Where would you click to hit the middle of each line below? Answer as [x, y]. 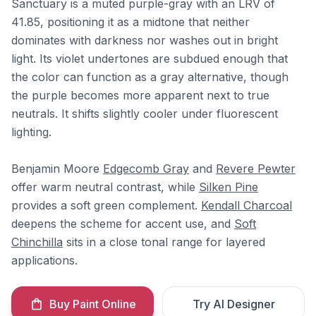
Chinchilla [37, 242]
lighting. [31, 132]
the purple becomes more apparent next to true [140, 95]
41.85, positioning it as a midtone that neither [130, 22]
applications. [44, 260]
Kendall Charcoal [247, 205]
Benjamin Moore [57, 169]
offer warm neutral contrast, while [105, 187]
